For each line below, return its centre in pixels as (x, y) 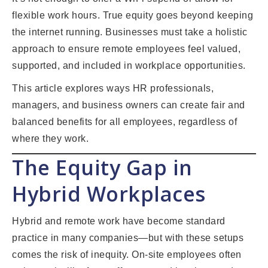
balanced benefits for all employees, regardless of (124, 122)
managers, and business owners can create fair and (129, 105)
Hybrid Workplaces (109, 194)
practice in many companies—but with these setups (128, 238)
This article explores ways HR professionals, (113, 89)
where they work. (50, 139)
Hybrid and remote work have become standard (119, 221)
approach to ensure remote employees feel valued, (126, 49)
